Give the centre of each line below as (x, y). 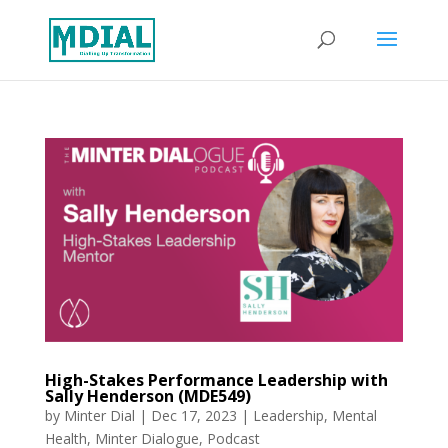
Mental (354, 415)
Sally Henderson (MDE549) (147, 395)
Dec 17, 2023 (193, 415)
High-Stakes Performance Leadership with (216, 379)
